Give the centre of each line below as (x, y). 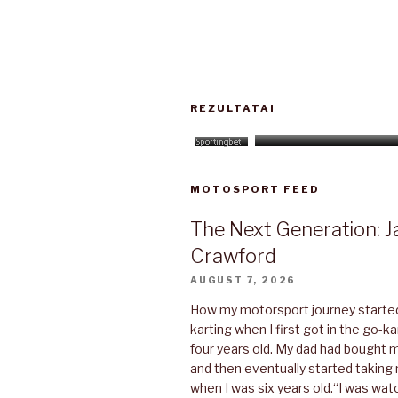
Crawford (233, 255)
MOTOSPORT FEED (255, 189)
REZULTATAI (233, 108)
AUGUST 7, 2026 (243, 279)
